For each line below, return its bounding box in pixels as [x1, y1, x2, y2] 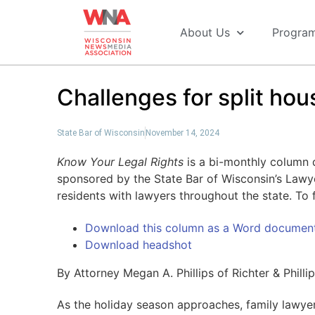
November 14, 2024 [145, 128, 219, 138]
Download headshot [84, 237, 192, 252]
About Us [180, 25, 230, 39]
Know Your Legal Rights [56, 155, 184, 169]
